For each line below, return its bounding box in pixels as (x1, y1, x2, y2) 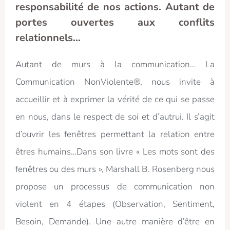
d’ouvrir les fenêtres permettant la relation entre (15, 128, 215, 141)
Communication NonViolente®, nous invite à (15, 76, 215, 88)
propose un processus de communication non (15, 181, 215, 193)
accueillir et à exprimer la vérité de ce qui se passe (15, 93, 215, 106)
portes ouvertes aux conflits (15, 15, 215, 30)
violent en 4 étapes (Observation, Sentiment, (15, 198, 215, 210)
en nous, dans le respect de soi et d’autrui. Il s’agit (15, 111, 215, 123)
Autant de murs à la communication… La (15, 59, 215, 71)
